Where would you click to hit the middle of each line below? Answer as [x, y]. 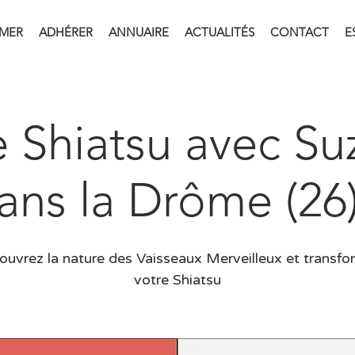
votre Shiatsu [177, 280]
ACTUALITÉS [219, 32]
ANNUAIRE [138, 32]
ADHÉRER [65, 32]
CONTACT [299, 32]
